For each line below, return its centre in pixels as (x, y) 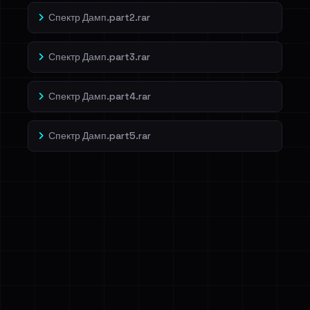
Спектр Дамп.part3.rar (99, 57)
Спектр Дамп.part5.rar (100, 136)
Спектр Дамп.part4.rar (100, 97)
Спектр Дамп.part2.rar (99, 18)
